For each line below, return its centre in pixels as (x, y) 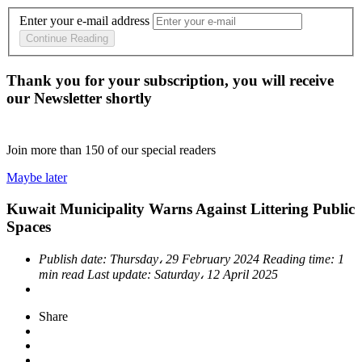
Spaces (29, 226)
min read (63, 274)
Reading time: (300, 259)
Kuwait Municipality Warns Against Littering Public (181, 208)
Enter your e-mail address (84, 21)
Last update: (121, 274)
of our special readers (162, 150)
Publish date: (74, 259)
